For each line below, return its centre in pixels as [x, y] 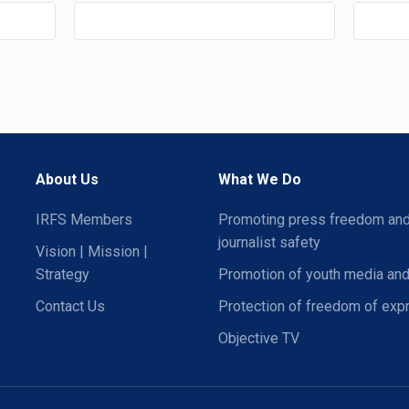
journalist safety [269, 242]
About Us [67, 179]
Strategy [63, 274]
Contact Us [70, 306]
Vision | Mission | [92, 252]
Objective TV [259, 338]
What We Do [260, 179]
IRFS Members [84, 220]
